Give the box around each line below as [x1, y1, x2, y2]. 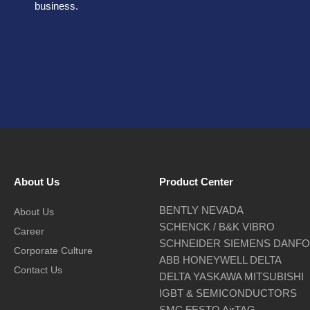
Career [14, 225, 44, 237]
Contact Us [14, 264, 62, 275]
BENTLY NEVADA [159, 203, 244, 216]
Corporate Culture [14, 244, 93, 256]
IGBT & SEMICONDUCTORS [159, 286, 297, 299]
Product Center [159, 175, 233, 188]
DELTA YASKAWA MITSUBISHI [159, 270, 304, 282]
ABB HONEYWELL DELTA [159, 253, 282, 266]
